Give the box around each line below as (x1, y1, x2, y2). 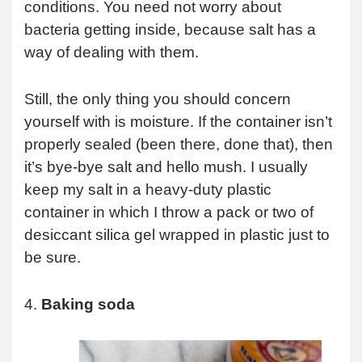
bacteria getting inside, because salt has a (24, 20, 316, 38)
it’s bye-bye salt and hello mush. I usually (24, 158, 308, 175)
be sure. (24, 248, 81, 266)
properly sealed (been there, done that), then (24, 135, 333, 153)
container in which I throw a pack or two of (24, 203, 314, 221)
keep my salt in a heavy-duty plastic (24, 180, 271, 198)
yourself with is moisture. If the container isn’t (24, 112, 332, 130)
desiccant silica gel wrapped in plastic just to (24, 225, 330, 243)
